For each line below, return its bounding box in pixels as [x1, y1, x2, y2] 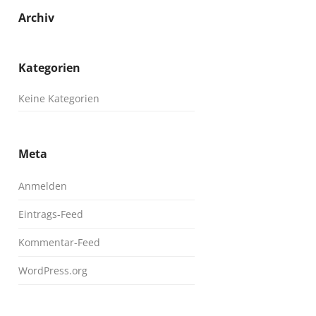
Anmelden [18, 179, 67, 193]
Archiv [18, 10, 54, 25]
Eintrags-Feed [18, 207, 83, 221]
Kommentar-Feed [18, 236, 100, 249]
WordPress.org [18, 264, 87, 277]
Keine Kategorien [18, 92, 99, 105]
